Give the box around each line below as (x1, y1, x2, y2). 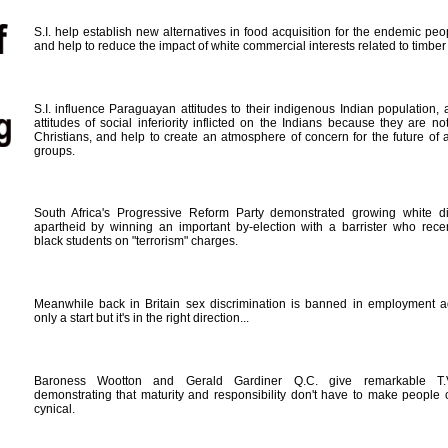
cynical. (33, 402, 75, 416)
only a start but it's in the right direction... (33, 311, 249, 325)
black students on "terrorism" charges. (33, 234, 238, 248)
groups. (33, 144, 75, 158)
